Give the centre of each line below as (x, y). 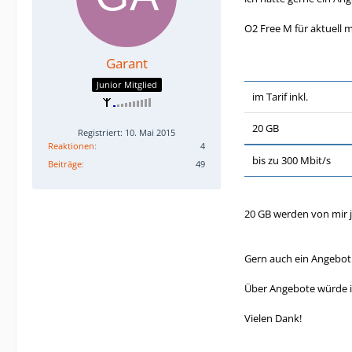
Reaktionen (71, 145)
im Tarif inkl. (280, 97)
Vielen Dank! (273, 318)
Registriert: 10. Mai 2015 (126, 132)
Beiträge (65, 163)
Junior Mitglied (126, 84)
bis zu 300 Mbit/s (291, 160)
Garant (126, 63)
